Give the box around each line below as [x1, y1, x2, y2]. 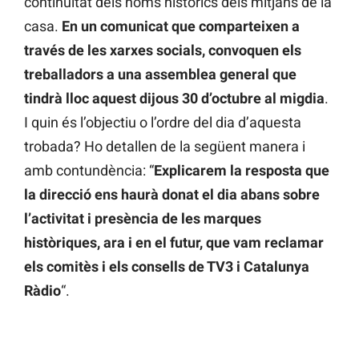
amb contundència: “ [24, 162, 154, 179]
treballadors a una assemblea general [24, 66, 269, 83]
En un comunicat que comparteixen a [62, 18, 300, 35]
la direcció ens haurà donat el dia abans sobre [24, 186, 320, 204]
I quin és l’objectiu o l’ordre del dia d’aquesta [24, 114, 301, 131]
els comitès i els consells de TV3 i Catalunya [24, 258, 309, 276]
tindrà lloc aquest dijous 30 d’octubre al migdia [24, 90, 325, 107]
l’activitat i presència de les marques [24, 210, 261, 228]
